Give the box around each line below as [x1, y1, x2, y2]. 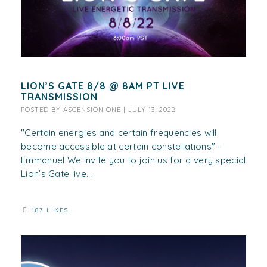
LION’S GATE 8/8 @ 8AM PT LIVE [21, 79, 185, 92]
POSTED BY [21, 105, 63, 114]
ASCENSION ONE [63, 105, 121, 114]
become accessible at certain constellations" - [21, 140, 222, 152]
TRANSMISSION [21, 90, 98, 103]
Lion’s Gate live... [21, 167, 92, 179]
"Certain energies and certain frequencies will [21, 126, 217, 138]
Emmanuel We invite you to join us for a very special [21, 154, 246, 166]
